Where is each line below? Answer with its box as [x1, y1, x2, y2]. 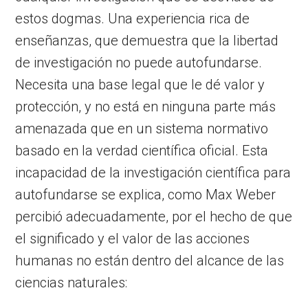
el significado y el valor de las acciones [15, 230, 250, 247]
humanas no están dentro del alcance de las [15, 252, 285, 269]
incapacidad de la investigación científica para [15, 164, 291, 181]
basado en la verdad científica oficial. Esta [15, 142, 269, 159]
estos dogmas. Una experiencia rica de [15, 10, 250, 27]
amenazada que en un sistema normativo [15, 120, 269, 137]
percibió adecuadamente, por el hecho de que [15, 208, 293, 225]
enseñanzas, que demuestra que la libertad [15, 32, 279, 49]
